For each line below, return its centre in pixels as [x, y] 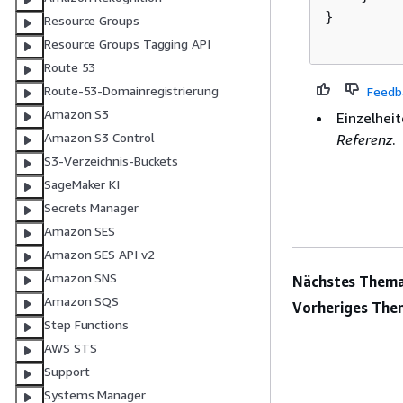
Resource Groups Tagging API [127, 44]
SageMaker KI [82, 184]
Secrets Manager [91, 208]
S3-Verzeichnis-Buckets [112, 161]
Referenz [364, 139]
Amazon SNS [81, 278]
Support [67, 372]
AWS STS [71, 348]
